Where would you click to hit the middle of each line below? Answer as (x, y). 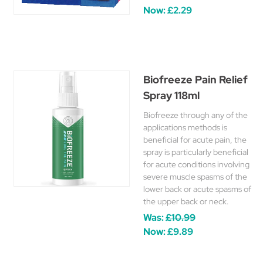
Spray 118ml (171, 95)
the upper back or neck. (186, 201)
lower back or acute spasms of (197, 189)
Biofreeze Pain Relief (195, 80)
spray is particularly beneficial (196, 152)
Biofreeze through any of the (195, 115)
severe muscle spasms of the (195, 177)
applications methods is (185, 127)
